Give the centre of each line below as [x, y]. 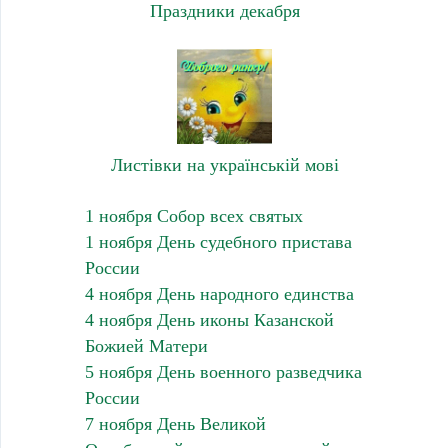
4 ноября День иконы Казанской [209, 320]
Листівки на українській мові [224, 165]
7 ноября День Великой [175, 424]
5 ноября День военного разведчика [223, 372]
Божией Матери [146, 346]
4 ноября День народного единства [219, 294]
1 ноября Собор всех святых [193, 216]
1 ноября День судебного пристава [218, 242]
